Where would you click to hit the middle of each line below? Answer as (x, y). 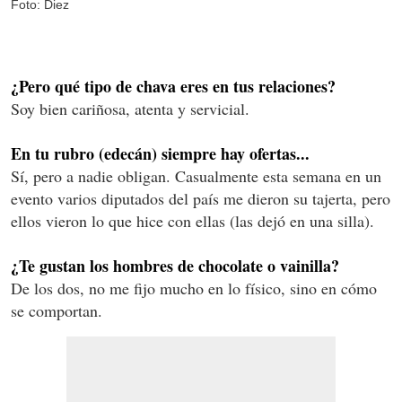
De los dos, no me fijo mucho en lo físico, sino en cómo (194, 288)
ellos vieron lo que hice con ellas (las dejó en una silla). (192, 221)
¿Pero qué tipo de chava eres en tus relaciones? (173, 87)
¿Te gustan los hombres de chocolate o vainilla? (175, 266)
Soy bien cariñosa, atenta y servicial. (130, 109)
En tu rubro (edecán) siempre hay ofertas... (160, 154)
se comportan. (57, 311)
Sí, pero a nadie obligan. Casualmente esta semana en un (196, 176)
